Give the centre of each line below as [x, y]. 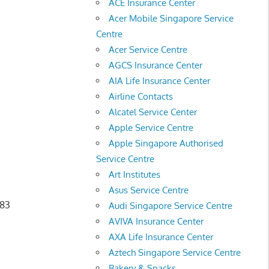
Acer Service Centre [148, 49]
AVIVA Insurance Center [156, 221]
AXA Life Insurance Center [161, 237]
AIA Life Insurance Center [160, 80]
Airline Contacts [141, 96]
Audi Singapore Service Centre [171, 205]
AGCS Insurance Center [156, 65]
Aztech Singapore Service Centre [175, 252]
